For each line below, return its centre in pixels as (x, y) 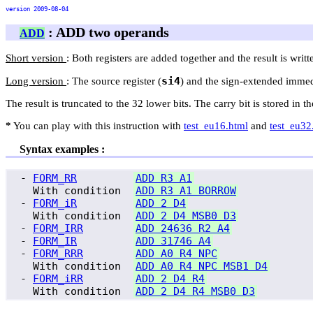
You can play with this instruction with (97, 126)
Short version (36, 58)
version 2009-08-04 (37, 9)
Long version (36, 81)
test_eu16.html (216, 126)
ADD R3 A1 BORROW (186, 191)
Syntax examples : (62, 150)
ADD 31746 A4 (173, 241)
